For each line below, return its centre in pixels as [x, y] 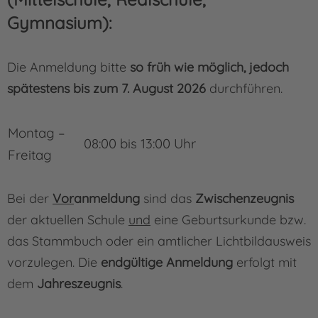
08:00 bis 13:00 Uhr [140, 144]
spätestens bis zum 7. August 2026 [106, 89]
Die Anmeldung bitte [68, 67]
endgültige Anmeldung [167, 263]
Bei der [30, 199]
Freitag [30, 155]
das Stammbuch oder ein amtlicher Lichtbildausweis [159, 241]
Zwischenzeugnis [245, 199]
